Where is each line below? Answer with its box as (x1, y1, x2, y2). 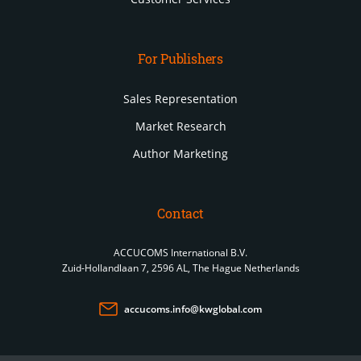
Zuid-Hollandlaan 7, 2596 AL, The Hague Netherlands (61, 261, 300, 276)
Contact (157, 205, 204, 222)
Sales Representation (123, 91, 238, 107)
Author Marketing (133, 146, 228, 162)
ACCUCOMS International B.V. (114, 246, 247, 260)
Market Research (135, 118, 226, 135)
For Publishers (138, 50, 223, 68)
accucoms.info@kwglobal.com (124, 302, 262, 317)
